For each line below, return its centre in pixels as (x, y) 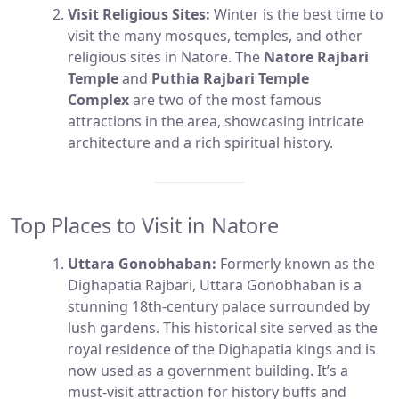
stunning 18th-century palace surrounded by (219, 307)
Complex (98, 100)
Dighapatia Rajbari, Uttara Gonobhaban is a (215, 285)
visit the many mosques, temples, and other (215, 36)
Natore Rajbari (316, 57)
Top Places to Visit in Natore (145, 226)
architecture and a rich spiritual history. (200, 143)
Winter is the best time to (297, 15)
